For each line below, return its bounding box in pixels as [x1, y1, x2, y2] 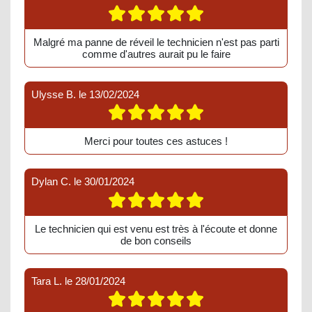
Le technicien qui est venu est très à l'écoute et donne [35, 222, 277, 235]
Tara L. [31, 274, 62, 287]
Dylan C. [31, 175, 71, 188]
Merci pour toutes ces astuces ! [84, 135, 228, 148]
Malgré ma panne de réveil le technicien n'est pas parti [33, 36, 279, 48]
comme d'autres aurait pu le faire [81, 47, 231, 60]
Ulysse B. [31, 88, 76, 100]
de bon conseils [120, 234, 192, 247]
